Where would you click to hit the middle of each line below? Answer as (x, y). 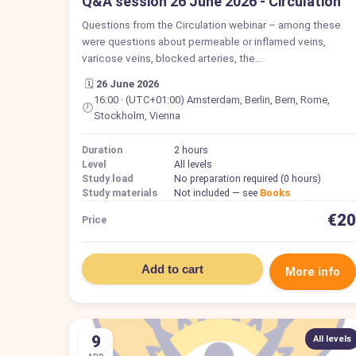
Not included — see (217, 192)
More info (312, 271)
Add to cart (172, 269)
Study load (108, 178)
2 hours (191, 149)
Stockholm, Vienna (137, 115)
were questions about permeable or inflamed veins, (204, 41)
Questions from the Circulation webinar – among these (211, 24)
